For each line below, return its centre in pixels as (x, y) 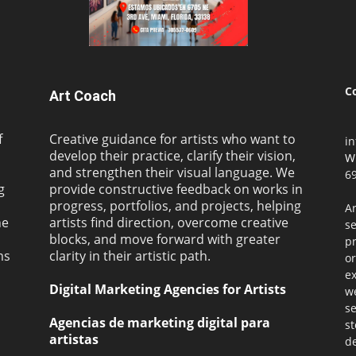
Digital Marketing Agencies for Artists (168, 290)
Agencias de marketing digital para (160, 323)
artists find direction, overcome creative (169, 223)
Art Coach (83, 96)
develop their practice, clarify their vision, (172, 156)
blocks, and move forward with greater (165, 240)
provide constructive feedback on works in (176, 190)
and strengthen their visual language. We (172, 173)
